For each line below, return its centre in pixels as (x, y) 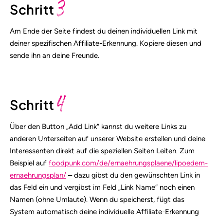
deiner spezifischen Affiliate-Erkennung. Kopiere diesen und (106, 43)
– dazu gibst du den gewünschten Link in (133, 175)
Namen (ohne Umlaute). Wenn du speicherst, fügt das (97, 200)
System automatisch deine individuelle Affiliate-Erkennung (104, 212)
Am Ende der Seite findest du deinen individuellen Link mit (104, 31)
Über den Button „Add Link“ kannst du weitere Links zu (98, 127)
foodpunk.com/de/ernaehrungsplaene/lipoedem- (128, 163)
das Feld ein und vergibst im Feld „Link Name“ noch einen (102, 188)
